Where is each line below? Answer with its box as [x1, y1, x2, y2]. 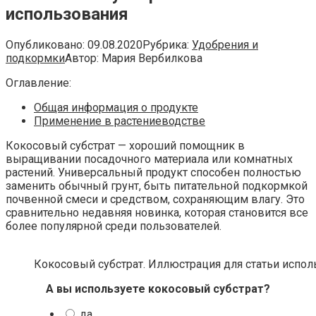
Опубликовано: [6, 37, 85, 51]
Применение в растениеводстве [34, 114, 205, 128]
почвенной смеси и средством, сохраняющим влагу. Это [6, 192, 305, 206]
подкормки [6, 51, 65, 65]
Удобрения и [192, 37, 258, 51]
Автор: [65, 51, 99, 65]
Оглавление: [6, 75, 71, 90]
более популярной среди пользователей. [6, 219, 221, 233]
